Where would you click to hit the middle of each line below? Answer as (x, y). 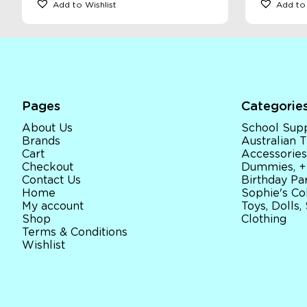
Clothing (264, 220)
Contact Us (51, 181)
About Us (47, 128)
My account (53, 207)
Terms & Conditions (75, 233)
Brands (41, 142)
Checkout (48, 168)
